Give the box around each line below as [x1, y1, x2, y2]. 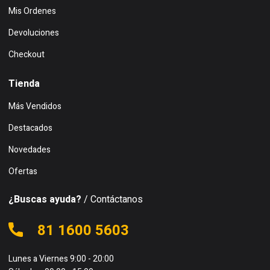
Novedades [8, 143, 51, 157]
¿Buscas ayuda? [8, 192, 81, 207]
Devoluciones [8, 27, 59, 40]
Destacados [8, 122, 52, 135]
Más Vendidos [8, 100, 61, 113]
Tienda [8, 77, 40, 92]
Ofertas [8, 165, 37, 178]
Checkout [8, 48, 45, 61]
